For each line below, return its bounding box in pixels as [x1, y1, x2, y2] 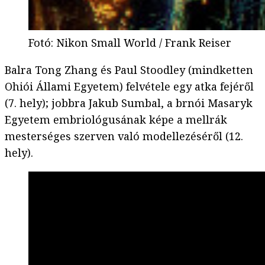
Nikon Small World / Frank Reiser [56, 35, 231, 50]
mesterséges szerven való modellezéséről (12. [5, 129, 243, 144]
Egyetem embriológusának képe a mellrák [5, 112, 227, 127]
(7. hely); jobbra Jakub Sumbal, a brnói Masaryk [5, 96, 253, 111]
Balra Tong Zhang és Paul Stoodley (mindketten [5, 63, 253, 77]
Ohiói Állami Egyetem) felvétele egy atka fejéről [5, 79, 254, 94]
